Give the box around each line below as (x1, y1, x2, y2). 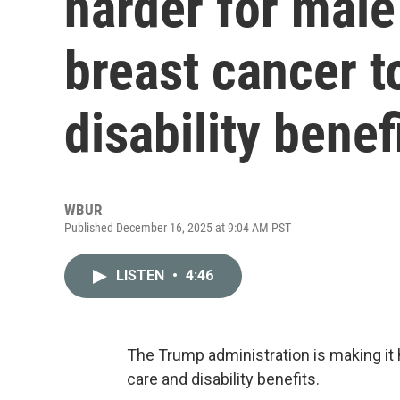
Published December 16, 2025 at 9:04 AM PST (64, 221, 291, 235)
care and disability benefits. (127, 370, 320, 388)
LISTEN (116, 267, 168, 284)
